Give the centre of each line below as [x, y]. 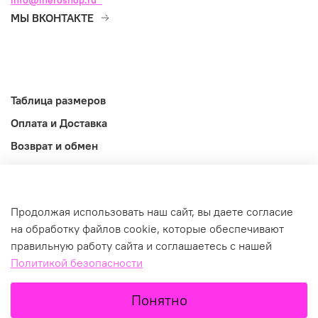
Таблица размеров [58, 100]
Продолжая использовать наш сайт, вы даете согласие [152, 212]
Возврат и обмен [54, 145]
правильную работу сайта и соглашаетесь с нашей [141, 246]
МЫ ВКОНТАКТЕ [52, 18]
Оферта [30, 168]
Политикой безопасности [77, 263]
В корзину [163, 283]
